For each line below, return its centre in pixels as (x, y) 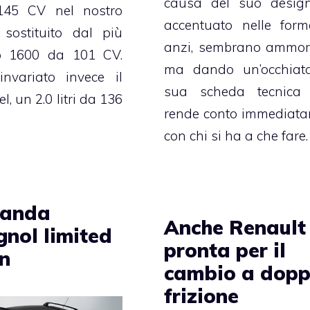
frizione (202, 295)
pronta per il (225, 250)
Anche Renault (235, 227)
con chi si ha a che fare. (236, 135)
